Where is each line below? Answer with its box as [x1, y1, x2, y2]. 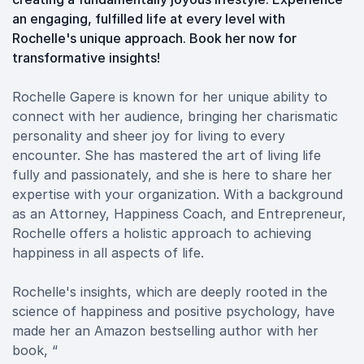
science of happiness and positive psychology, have [12, 303, 335, 319]
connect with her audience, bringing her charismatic [12, 108, 338, 124]
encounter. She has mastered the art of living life [12, 147, 321, 163]
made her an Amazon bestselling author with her [12, 323, 318, 339]
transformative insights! [12, 50, 160, 66]
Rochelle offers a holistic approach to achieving [12, 225, 311, 241]
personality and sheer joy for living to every [12, 128, 285, 144]
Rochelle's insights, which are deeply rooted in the [12, 284, 327, 300]
